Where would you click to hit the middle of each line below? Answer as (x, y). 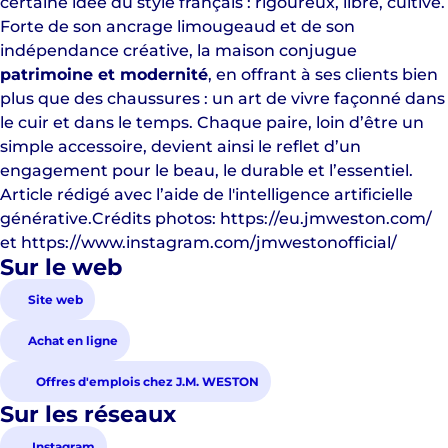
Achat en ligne (73, 340)
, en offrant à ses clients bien (323, 74)
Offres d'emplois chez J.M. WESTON (147, 381)
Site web (55, 299)
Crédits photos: (156, 218)
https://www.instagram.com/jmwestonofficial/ (209, 242)
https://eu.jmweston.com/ (326, 218)
